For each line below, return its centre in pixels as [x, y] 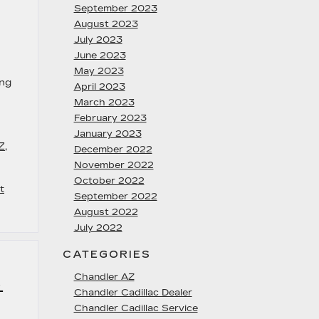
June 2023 [100, 56]
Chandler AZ [104, 277]
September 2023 [115, 9]
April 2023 [99, 87]
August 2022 [106, 212]
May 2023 [99, 71]
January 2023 [108, 134]
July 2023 [98, 40]
